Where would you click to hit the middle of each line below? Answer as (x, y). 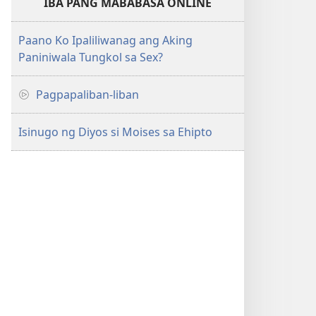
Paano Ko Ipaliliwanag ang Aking (105, 40)
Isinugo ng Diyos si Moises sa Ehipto (115, 132)
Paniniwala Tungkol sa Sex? (91, 57)
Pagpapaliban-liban (87, 95)
